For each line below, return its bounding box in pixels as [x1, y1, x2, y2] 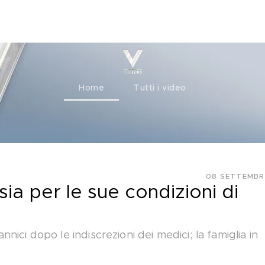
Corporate [88, 17, 132, 25]
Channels [25, 17, 64, 25]
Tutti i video [134, 84, 186, 92]
